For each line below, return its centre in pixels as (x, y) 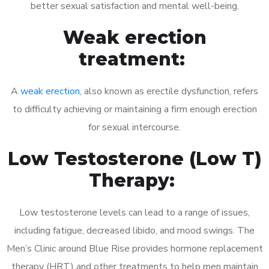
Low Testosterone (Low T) (134, 159)
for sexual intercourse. (134, 127)
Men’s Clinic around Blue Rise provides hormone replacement (134, 248)
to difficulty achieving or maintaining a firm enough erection (134, 109)
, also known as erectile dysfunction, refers (169, 91)
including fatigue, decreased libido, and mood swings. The (134, 230)
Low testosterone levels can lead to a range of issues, (134, 212)
